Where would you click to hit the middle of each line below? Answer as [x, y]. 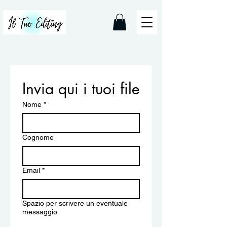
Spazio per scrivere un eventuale [75, 203]
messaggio [40, 212]
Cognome [38, 137]
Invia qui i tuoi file [81, 89]
